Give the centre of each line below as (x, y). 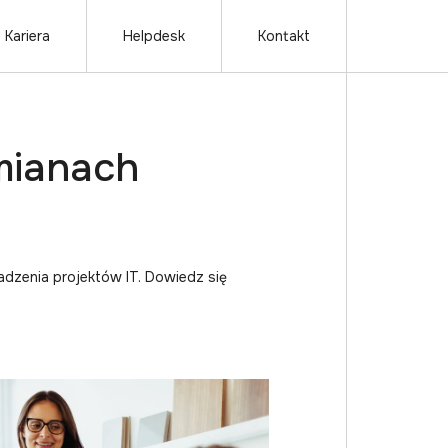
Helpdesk (154, 36)
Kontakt (284, 36)
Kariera (28, 36)
